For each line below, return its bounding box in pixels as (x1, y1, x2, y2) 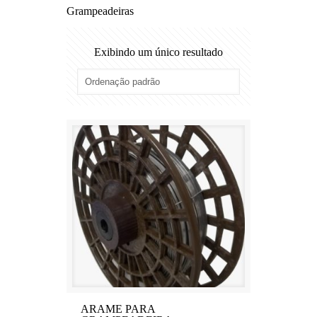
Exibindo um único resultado (94, 46, 223, 58)
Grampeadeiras (67, 5, 134, 17)
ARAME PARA (81, 303, 155, 315)
